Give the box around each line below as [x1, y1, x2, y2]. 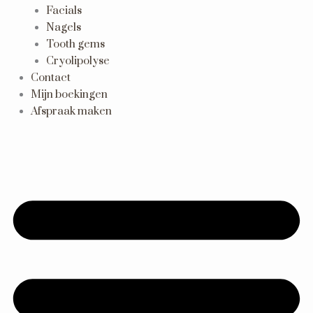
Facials [45, 3, 82, 17]
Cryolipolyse [45, 54, 110, 68]
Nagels [45, 20, 81, 34]
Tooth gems [45, 37, 105, 51]
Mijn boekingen [30, 87, 108, 101]
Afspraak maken [30, 104, 112, 118]
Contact [30, 71, 71, 85]
